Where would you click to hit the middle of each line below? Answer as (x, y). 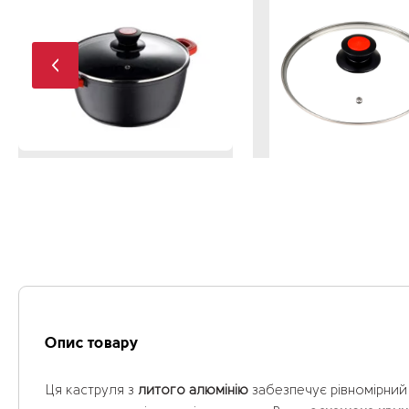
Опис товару (91, 344)
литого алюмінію (193, 391)
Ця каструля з (91, 391)
